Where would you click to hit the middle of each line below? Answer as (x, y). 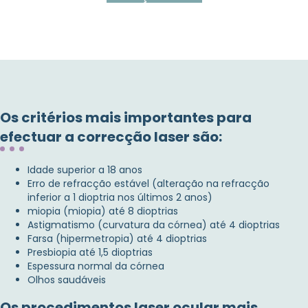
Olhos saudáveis (67, 280)
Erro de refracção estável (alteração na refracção (148, 184)
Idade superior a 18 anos (85, 170)
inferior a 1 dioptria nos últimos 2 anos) (120, 198)
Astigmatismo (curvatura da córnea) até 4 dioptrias (154, 225)
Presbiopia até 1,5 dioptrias (90, 253)
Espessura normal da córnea (96, 266)
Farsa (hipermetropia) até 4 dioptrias (117, 239)
